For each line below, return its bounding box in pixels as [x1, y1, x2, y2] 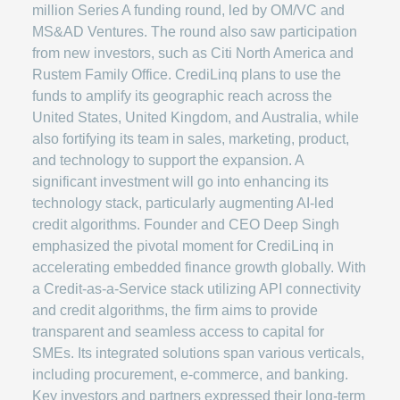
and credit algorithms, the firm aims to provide [32, 303, 318, 318]
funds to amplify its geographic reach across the [32, 88, 332, 104]
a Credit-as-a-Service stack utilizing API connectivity [32, 281, 361, 296]
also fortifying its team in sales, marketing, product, [32, 131, 349, 146]
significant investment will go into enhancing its [32, 174, 329, 189]
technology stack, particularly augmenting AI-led [32, 196, 334, 211]
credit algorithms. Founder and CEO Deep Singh [32, 217, 339, 232]
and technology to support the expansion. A [32, 153, 304, 168]
